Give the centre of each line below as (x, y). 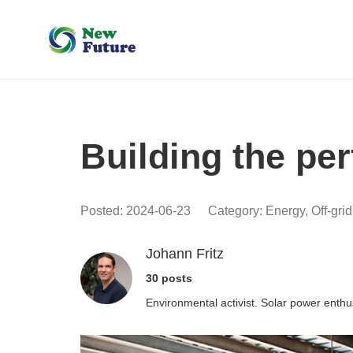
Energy (285, 210)
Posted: (103, 210)
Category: (236, 210)
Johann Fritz (184, 254)
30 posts (169, 278)
